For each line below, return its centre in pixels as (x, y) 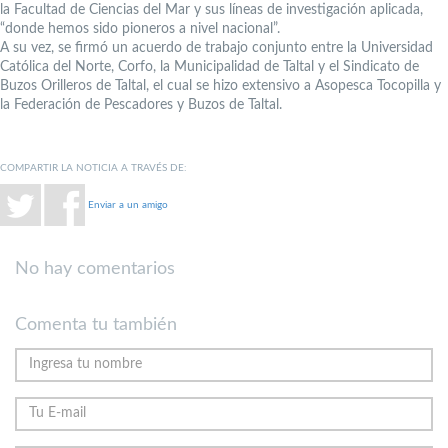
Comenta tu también (96, 324)
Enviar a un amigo (128, 204)
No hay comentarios (95, 268)
